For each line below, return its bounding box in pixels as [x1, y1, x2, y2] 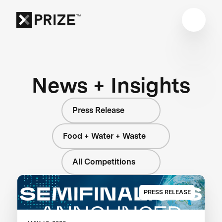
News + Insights [32, 72, 190, 98]
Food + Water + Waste [62, 131, 146, 141]
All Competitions [72, 157, 135, 166]
